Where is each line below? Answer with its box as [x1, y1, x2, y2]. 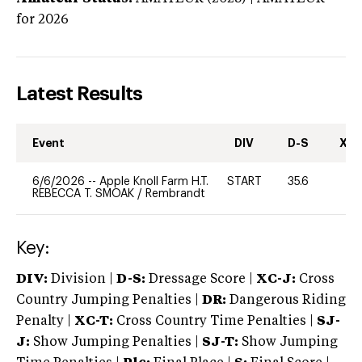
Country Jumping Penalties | [16, 293, 199, 307]
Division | [48, 272, 116, 286]
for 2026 [16, 13, 69, 27]
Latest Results [16, 83, 143, 103]
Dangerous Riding [226, 293, 346, 307]
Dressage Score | [145, 272, 253, 286]
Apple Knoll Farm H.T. [99, 175, 208, 187]
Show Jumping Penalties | [30, 335, 202, 349]
